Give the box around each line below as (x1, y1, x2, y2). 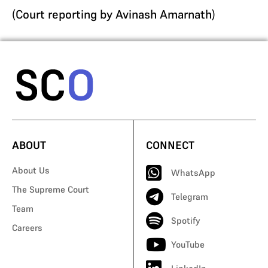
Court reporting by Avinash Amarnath (16, 7, 212, 22)
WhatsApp (171, 166, 215, 178)
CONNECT (146, 138, 194, 152)
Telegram (171, 190, 208, 202)
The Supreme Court (12, 183, 89, 195)
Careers (12, 221, 42, 233)
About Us (12, 164, 50, 176)
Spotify (171, 214, 200, 226)
